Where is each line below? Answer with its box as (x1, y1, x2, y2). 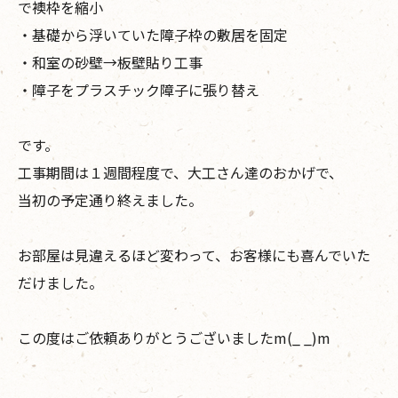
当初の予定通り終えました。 (18, 188, 203, 211)
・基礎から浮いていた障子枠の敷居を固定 (18, 23, 288, 45)
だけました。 (18, 271, 103, 293)
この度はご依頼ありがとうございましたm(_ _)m (18, 326, 330, 348)
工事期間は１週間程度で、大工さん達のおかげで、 (18, 161, 343, 183)
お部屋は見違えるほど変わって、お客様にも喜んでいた (18, 243, 370, 266)
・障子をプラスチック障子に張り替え (18, 78, 259, 100)
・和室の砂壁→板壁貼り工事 (18, 51, 203, 73)
